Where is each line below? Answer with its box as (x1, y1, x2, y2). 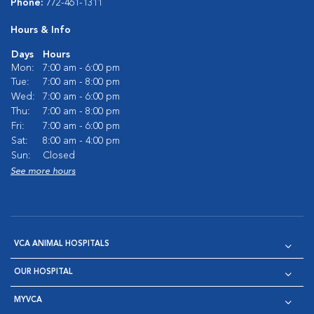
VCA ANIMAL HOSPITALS (14, 240, 109, 248)
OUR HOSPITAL (14, 268, 73, 276)
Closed (43, 151, 75, 161)
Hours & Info (11, 25, 71, 35)
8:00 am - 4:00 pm (43, 136, 120, 146)
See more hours (11, 167, 76, 176)
